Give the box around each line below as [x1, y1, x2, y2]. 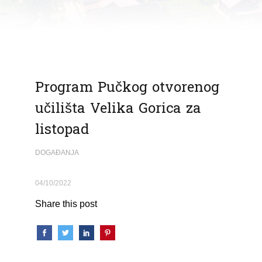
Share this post [35, 199, 97, 209]
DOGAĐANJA [35, 149, 79, 157]
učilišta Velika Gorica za [35, 96, 201, 121]
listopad [35, 117, 89, 142]
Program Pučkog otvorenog [35, 75, 219, 100]
